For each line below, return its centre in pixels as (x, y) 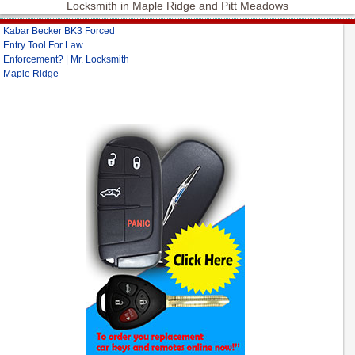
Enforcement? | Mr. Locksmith (66, 60)
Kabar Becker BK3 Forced (59, 31)
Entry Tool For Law (43, 46)
